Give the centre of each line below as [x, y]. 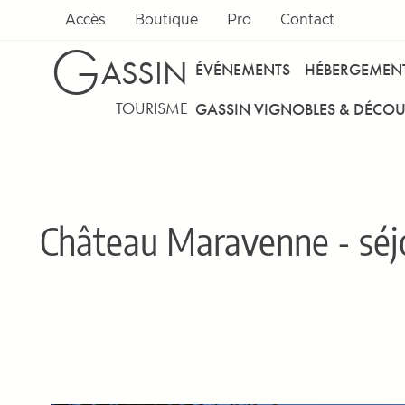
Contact [307, 20]
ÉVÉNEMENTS [243, 69]
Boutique [166, 20]
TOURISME [152, 108]
